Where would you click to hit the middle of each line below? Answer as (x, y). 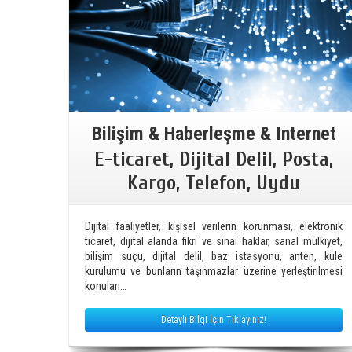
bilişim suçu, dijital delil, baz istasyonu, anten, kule (214, 256)
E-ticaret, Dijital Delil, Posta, (214, 159)
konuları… (106, 286)
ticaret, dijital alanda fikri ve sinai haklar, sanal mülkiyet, (214, 241)
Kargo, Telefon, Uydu (214, 183)
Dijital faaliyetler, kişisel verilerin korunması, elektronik (214, 226)
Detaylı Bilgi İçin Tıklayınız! (214, 319)
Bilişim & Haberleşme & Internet (214, 133)
